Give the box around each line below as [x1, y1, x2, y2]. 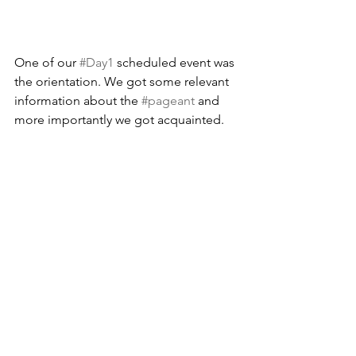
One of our [14, 55, 79, 71]
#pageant [141, 93, 195, 109]
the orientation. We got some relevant [14, 74, 232, 90]
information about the [14, 93, 141, 109]
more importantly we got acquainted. [14, 112, 224, 128]
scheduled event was [114, 55, 238, 71]
